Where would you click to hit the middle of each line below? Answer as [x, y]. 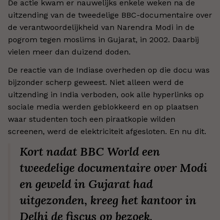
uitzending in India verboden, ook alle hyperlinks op [106, 95]
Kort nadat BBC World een [90, 151]
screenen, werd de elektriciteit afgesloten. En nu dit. [107, 131]
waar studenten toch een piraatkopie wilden [92, 119]
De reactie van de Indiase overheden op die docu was [109, 70]
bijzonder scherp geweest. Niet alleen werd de [96, 82]
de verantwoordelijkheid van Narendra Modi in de [101, 27]
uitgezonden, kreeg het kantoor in [108, 200]
